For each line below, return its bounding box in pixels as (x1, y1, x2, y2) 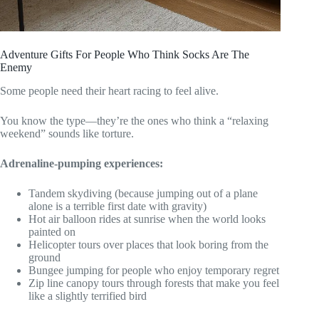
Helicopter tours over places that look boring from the (28, 238, 268, 251)
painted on (28, 225, 75, 238)
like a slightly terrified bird (28, 289, 147, 302)
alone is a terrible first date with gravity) (28, 199, 206, 212)
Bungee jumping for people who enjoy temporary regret (28, 263, 279, 276)
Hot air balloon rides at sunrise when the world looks (28, 212, 266, 225)
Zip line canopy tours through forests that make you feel (28, 276, 279, 289)
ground (28, 251, 61, 263)
